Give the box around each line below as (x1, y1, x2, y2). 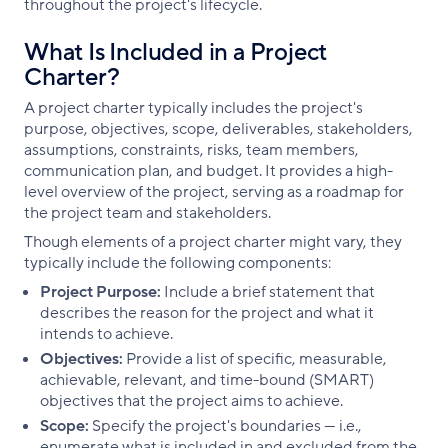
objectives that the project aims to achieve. (40, 390, 346, 413)
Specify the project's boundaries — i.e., (92, 415, 362, 438)
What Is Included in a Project (24, 37, 328, 69)
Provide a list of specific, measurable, (123, 348, 387, 371)
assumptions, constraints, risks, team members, (24, 139, 359, 162)
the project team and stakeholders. (24, 202, 277, 225)
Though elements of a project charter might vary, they (24, 231, 402, 254)
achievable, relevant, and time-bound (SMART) (40, 369, 374, 392)
